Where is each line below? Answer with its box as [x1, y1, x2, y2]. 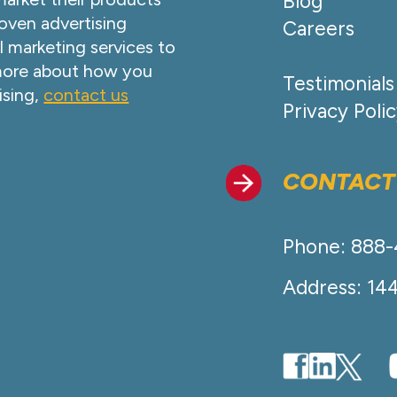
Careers [282, 17, 354, 42]
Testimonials [282, 72, 394, 97]
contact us [43, 84, 129, 106]
